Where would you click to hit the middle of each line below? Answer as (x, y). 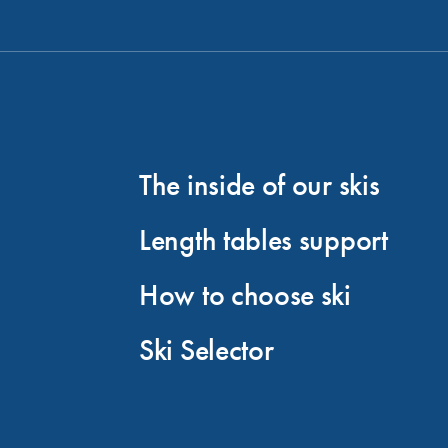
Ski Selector (206, 350)
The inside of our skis (259, 185)
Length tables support (263, 240)
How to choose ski (245, 295)
